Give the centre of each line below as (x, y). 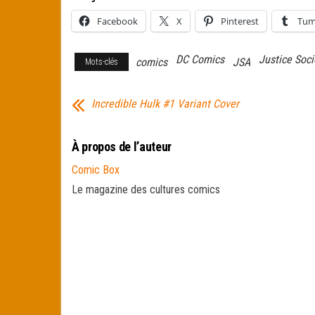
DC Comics (200, 59)
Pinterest (240, 21)
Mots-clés (102, 62)
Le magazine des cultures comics (146, 189)
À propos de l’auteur (122, 147)
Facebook (117, 21)
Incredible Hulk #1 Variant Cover (165, 104)
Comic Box (96, 170)
